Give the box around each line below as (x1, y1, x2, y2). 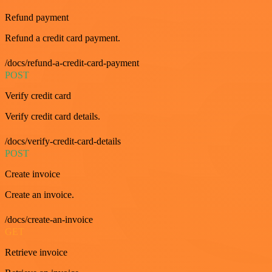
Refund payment (5, 12, 69, 23)
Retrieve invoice (5, 247, 67, 258)
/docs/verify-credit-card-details (5, 136, 121, 147)
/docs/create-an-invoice (5, 214, 93, 225)
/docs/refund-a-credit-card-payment (5, 58, 139, 69)
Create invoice (5, 169, 60, 180)
